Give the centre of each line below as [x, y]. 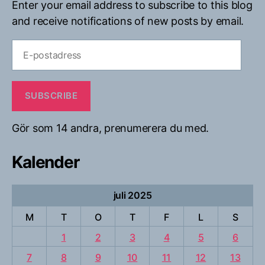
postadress [35, 60]
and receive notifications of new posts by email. [128, 21]
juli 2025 [132, 195]
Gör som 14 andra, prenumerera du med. [111, 128]
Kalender [46, 162]
